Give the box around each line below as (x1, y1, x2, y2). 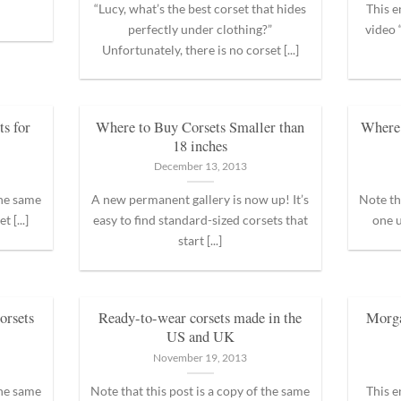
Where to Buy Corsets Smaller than (96, 116, 305, 137)
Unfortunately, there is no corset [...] (101, 41, 299, 57)
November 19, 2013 (153, 351, 248, 363)
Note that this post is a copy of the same (90, 382, 311, 398)
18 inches (173, 135, 228, 156)
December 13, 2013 (153, 159, 247, 172)
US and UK (166, 327, 235, 347)
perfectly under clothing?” (128, 21, 273, 37)
